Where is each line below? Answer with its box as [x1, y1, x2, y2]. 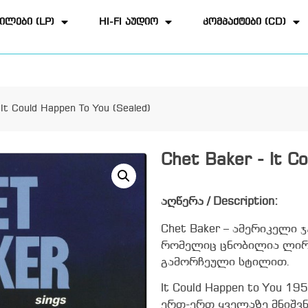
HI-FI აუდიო [99, 17, 159, 27]
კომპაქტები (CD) [203, 17, 287, 27]
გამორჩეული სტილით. [161, 256, 290, 268]
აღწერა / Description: [161, 196, 278, 208]
